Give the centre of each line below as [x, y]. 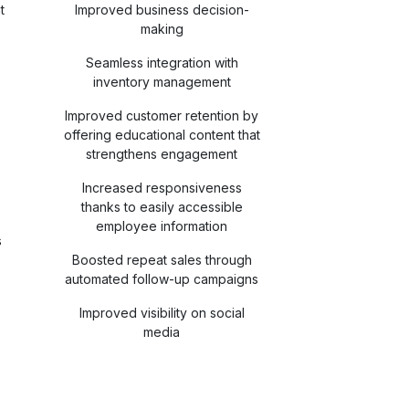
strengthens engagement [162, 154]
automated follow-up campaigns [162, 279]
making [162, 29]
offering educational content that [162, 135]
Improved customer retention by [162, 115]
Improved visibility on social [162, 313]
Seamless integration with [162, 63]
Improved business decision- [162, 10]
